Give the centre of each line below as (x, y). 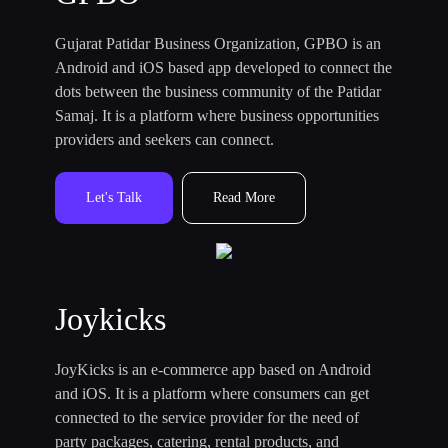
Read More (244, 198)
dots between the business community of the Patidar (218, 92)
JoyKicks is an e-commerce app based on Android (213, 370)
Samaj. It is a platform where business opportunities (217, 116)
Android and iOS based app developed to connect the (223, 68)
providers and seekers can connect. (164, 140)
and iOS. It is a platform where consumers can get (212, 394)
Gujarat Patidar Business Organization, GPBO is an (218, 44)
